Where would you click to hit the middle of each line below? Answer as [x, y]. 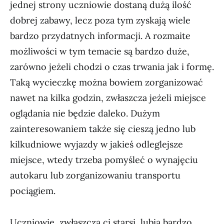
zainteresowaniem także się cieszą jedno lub [103, 129]
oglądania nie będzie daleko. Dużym [85, 113]
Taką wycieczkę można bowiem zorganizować [106, 82]
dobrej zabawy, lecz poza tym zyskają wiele [100, 20]
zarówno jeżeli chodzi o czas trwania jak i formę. [112, 67]
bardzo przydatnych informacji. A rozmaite [100, 36]
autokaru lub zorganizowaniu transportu [95, 175]
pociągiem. [33, 191]
